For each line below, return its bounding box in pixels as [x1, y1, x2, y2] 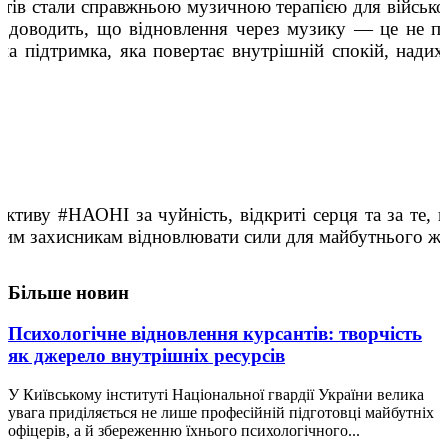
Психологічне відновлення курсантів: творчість [8, 323, 422, 345]
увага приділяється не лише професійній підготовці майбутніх [8, 403, 434, 421]
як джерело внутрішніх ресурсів [8, 345, 285, 367]
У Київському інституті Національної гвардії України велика [8, 385, 424, 403]
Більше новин [8, 282, 129, 304]
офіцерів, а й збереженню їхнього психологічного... [8, 421, 360, 439]
